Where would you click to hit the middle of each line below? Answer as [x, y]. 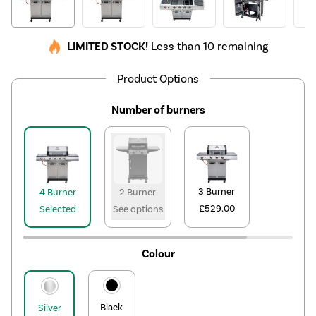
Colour [158, 254]
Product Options [158, 78]
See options [138, 209]
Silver [49, 308]
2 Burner [138, 192]
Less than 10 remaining [208, 47]
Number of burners [158, 110]
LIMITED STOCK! [108, 47]
